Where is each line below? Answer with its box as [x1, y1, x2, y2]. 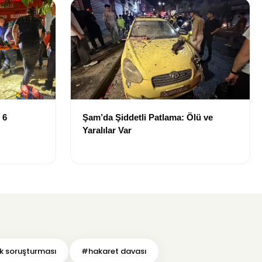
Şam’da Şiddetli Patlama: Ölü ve [82, 112, 213, 122]
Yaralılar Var [82, 125, 132, 135]
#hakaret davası [81, 245, 147, 257]
